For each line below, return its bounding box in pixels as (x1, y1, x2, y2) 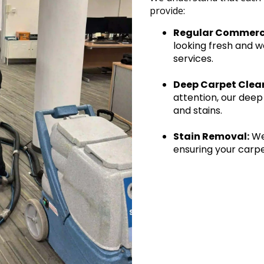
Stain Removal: (173, 130, 249, 143)
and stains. (173, 104, 222, 117)
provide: (150, 4, 185, 17)
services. (173, 52, 213, 65)
